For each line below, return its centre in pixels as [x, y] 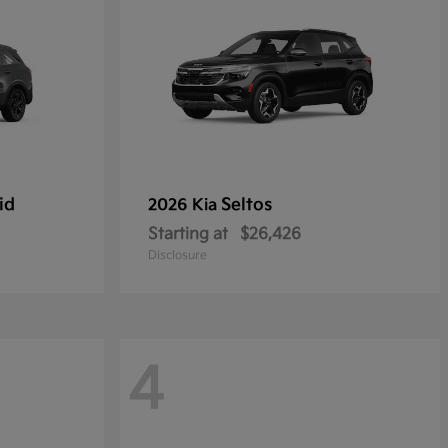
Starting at [188, 235]
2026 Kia [184, 206]
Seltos [246, 205]
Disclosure [177, 256]
